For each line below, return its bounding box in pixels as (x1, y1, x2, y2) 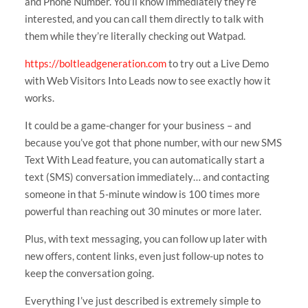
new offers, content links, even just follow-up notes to (24, 249, 263, 262)
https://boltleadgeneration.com (24, 56, 166, 69)
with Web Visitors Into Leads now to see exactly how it (24, 74, 271, 87)
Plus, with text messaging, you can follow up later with (24, 232, 267, 245)
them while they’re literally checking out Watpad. (24, 29, 245, 42)
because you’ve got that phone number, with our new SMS (24, 135, 282, 148)
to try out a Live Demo (166, 56, 269, 69)
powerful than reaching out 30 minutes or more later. (24, 204, 261, 217)
